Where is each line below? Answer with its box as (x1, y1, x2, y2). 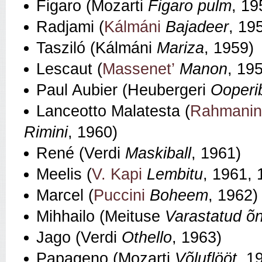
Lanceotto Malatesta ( (36, 102, 190, 120)
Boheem (150, 187, 208, 205)
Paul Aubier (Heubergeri (36, 81, 211, 99)
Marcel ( (36, 187, 94, 205)
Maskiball (125, 144, 191, 163)
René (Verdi (36, 144, 125, 163)
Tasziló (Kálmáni (36, 39, 157, 57)
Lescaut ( (36, 60, 102, 78)
